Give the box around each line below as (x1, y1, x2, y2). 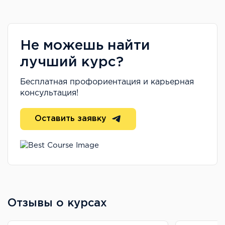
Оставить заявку (35, 115, 109, 123)
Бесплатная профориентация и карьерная (20, 78, 194, 86)
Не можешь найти (20, 40, 150, 52)
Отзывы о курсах (8, 198, 107, 208)
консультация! (20, 89, 78, 97)
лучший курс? (20, 56, 124, 68)
